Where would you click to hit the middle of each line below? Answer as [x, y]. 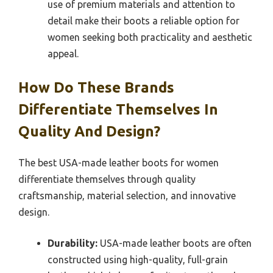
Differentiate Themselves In [118, 109]
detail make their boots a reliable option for [144, 20]
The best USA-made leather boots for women [119, 162]
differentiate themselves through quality [107, 179]
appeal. [63, 53]
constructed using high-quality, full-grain [138, 259]
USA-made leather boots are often [175, 243]
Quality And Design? [89, 131]
